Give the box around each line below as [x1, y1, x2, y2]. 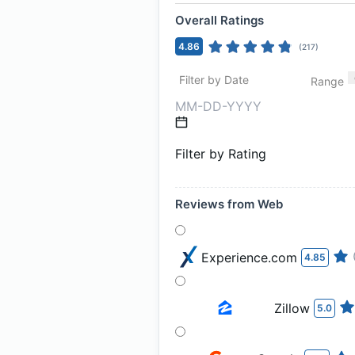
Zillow [274, 300, 310, 316]
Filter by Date [179, 73, 249, 86]
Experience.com [201, 250, 297, 265]
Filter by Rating [175, 146, 266, 162]
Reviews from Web [175, 197, 283, 212]
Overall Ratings [175, 13, 264, 28]
